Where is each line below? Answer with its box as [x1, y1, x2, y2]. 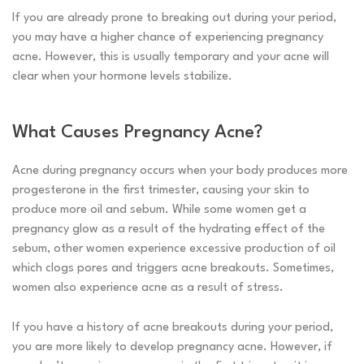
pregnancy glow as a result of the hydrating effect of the [12, 223, 325, 236]
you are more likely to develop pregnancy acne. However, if [12, 341, 332, 354]
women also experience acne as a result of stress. [12, 282, 284, 295]
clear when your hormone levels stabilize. [12, 71, 232, 84]
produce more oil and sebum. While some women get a [12, 204, 306, 217]
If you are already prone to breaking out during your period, [12, 12, 336, 25]
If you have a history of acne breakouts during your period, [12, 322, 333, 335]
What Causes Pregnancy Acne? [12, 123, 262, 142]
